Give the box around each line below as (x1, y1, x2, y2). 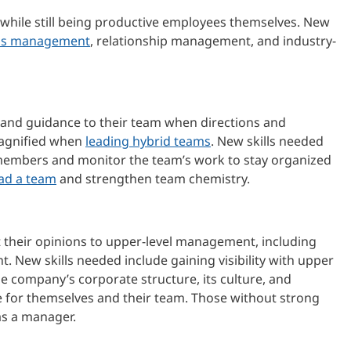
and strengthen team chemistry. (56, 169, 250, 187)
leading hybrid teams (85, 132, 211, 150)
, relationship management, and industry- (90, 31, 336, 49)
